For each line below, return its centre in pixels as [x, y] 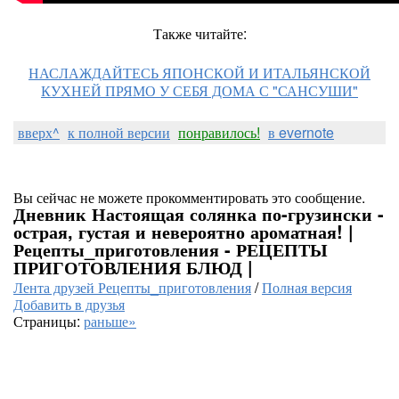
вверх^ [39, 132]
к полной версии [119, 132]
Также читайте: [199, 33]
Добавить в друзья [69, 304]
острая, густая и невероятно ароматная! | [183, 231]
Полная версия [307, 287]
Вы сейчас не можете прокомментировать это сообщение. [189, 197]
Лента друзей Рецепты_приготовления [132, 287]
